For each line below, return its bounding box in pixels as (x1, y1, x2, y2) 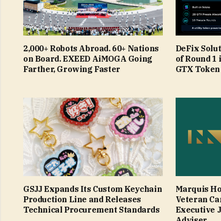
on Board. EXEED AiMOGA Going (23, 54, 152, 64)
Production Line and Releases (23, 194, 141, 205)
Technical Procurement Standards (23, 205, 160, 215)
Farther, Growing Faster (23, 64, 120, 74)
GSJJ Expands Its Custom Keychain (23, 184, 162, 194)
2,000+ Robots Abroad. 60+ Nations (23, 43, 159, 54)
